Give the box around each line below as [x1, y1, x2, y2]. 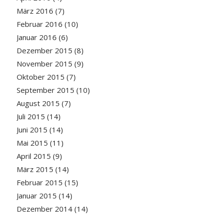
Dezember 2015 [16, 45, 72, 56]
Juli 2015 [16, 111, 45, 122]
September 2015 [16, 85, 74, 95]
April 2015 [16, 151, 51, 161]
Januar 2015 [16, 191, 57, 201]
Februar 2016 [16, 19, 63, 29]
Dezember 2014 [16, 204, 72, 214]
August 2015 [16, 98, 60, 109]
